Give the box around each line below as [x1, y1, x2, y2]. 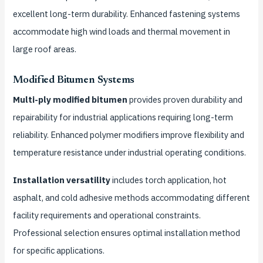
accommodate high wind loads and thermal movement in [12, 26, 230, 38]
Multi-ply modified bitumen [12, 93, 127, 105]
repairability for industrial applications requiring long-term [12, 111, 233, 123]
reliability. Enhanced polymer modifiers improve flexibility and [12, 129, 244, 140]
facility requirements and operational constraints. [12, 209, 201, 221]
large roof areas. [12, 43, 76, 55]
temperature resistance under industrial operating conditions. [12, 146, 246, 158]
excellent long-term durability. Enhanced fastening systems [12, 8, 240, 20]
